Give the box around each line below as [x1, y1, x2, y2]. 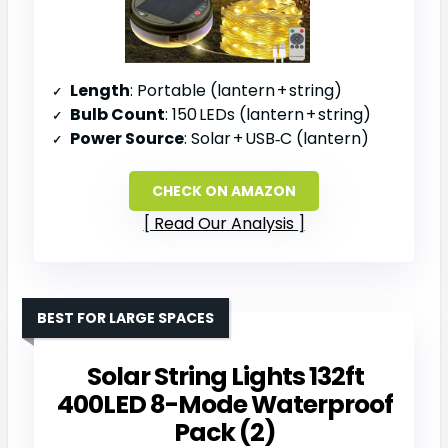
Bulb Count [70, 102, 165, 126]
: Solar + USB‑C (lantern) [184, 126, 369, 150]
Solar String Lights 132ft [86, 358, 364, 394]
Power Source [70, 126, 184, 150]
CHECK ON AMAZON [152, 180, 296, 201]
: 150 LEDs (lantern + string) [165, 102, 371, 126]
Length [70, 78, 130, 102]
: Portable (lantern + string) [130, 78, 342, 102]
